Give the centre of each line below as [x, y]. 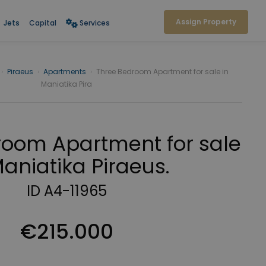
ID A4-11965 [66, 191]
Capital [42, 23]
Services [94, 23]
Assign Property [206, 22]
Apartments [65, 72]
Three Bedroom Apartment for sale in [162, 72]
